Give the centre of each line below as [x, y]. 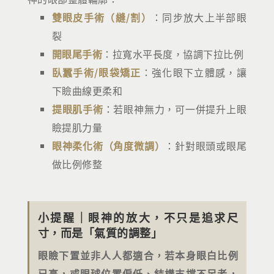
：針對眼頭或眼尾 [206, 146]
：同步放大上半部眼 [199, 17]
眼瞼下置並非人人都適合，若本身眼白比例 [138, 255]
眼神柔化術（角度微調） [108, 146]
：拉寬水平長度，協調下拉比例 [173, 54]
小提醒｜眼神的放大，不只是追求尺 [138, 217]
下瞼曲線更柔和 [87, 91]
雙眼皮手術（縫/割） [102, 17]
